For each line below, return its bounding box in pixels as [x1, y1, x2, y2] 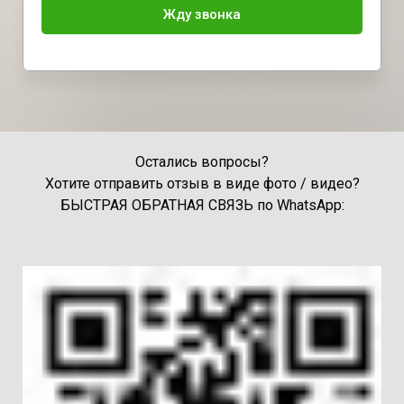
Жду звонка [163, 6, 241, 23]
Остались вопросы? [135, 152, 269, 170]
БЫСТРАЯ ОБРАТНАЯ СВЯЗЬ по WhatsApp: [60, 196, 344, 214]
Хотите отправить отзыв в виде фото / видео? [44, 174, 360, 192]
